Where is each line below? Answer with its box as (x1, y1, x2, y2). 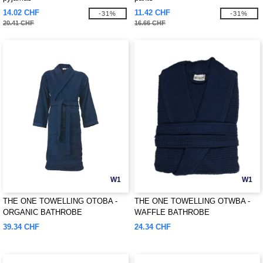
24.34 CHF (134, 222, 171, 231)
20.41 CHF (3, 19, 34, 26)
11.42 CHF (134, 8, 170, 17)
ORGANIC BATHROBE (3, 208, 82, 217)
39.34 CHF (3, 222, 39, 231)
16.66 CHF (134, 19, 166, 26)
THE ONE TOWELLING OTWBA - (134, 197, 250, 205)
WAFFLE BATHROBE (134, 208, 210, 217)
